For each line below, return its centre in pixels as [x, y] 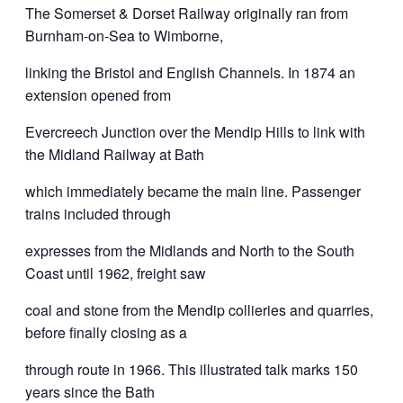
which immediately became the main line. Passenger [193, 191]
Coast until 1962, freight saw [116, 273]
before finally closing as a [106, 332]
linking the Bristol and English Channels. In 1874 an [190, 72]
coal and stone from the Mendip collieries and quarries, [199, 309]
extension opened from [98, 94]
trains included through [98, 213]
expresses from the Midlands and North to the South [190, 250]
